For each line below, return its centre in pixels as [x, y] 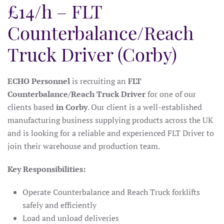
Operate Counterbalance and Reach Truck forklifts [111, 192]
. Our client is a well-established [145, 107]
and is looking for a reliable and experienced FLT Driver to [111, 133]
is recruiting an [99, 81]
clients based [32, 107]
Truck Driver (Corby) [92, 54]
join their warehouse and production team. [84, 146]
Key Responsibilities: [46, 169]
